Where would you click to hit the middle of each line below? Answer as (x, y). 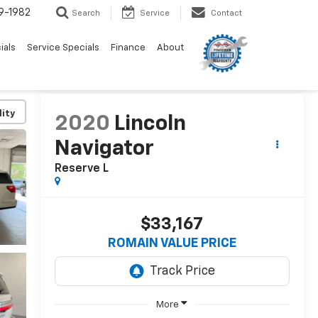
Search (86, 13)
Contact (226, 13)
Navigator (104, 149)
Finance (128, 48)
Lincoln (150, 125)
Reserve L (81, 169)
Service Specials (63, 48)
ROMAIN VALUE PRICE (172, 244)
